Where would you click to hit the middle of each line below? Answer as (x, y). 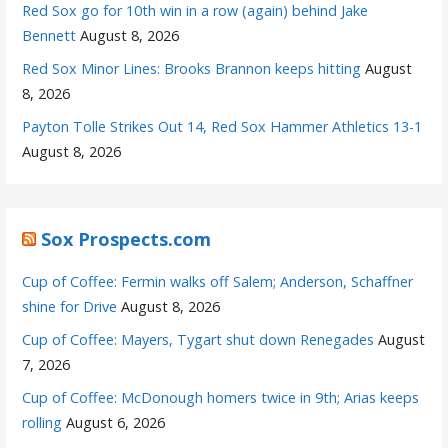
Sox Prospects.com (126, 239)
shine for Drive (70, 307)
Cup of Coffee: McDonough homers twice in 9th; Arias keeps (221, 398)
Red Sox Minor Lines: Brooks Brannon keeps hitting (192, 69)
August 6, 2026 (116, 423)
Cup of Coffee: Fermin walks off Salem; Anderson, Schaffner (218, 282)
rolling (42, 423)
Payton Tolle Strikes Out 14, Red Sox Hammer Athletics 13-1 (222, 127)
